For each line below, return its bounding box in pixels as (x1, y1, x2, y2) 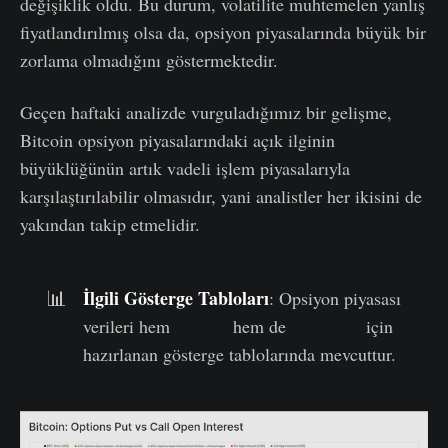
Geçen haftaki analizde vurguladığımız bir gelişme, (20, 100, 392, 125)
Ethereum (291, 314, 362, 339)
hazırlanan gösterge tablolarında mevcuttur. (83, 342, 397, 367)
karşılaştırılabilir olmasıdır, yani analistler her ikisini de (20, 184, 422, 209)
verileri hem (83, 314, 176, 339)
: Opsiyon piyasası (269, 286, 402, 311)
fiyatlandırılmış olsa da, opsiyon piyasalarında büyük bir (20, 20, 426, 45)
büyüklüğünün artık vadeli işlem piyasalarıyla (20, 156, 350, 181)
